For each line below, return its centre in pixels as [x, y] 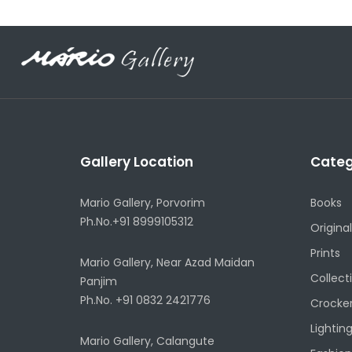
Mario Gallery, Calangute [147, 341]
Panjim [99, 281]
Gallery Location [137, 161]
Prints [325, 253]
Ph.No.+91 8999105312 [137, 221]
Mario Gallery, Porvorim [143, 202]
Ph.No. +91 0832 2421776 [145, 300]
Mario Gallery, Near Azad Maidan [167, 262]
